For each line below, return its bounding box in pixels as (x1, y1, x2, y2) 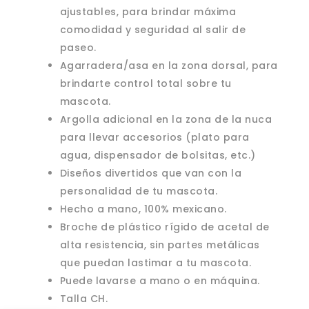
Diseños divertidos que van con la (59, 166, 242, 181)
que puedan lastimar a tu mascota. (59, 256, 252, 270)
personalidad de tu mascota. (59, 184, 218, 199)
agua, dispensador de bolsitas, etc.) (59, 148, 256, 163)
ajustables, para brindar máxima (59, 5, 237, 19)
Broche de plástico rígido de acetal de (59, 220, 270, 235)
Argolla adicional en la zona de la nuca (59, 112, 272, 127)
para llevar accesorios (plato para (59, 130, 250, 145)
